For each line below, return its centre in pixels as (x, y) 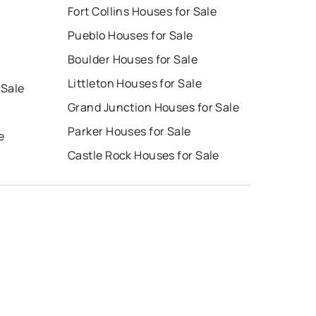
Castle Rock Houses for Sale (144, 156)
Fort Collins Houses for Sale (142, 12)
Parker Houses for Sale (129, 132)
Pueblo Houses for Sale (130, 36)
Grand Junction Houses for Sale (154, 108)
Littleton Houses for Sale (135, 84)
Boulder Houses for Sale (133, 60)
